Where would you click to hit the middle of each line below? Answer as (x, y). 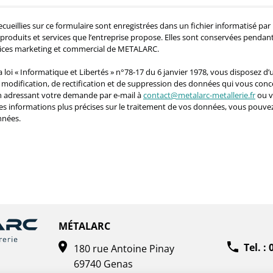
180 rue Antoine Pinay (124, 248)
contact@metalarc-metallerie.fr (199, 95)
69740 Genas (103, 264)
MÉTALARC (84, 226)
